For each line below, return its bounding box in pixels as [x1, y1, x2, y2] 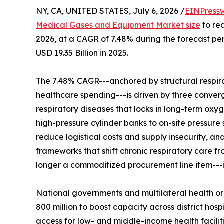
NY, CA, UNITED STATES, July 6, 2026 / [36, 6, 185, 16]
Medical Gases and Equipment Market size [36, 20, 200, 30]
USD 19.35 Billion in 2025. [36, 48, 128, 58]
